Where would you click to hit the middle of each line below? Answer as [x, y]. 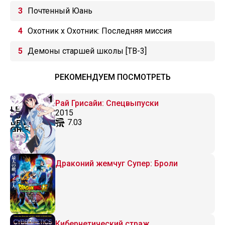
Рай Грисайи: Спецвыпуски [107, 103]
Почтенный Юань [60, 11]
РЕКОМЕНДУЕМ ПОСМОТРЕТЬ [113, 77]
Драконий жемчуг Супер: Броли [117, 163]
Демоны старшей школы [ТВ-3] [87, 51]
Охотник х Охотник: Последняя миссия [100, 31]
